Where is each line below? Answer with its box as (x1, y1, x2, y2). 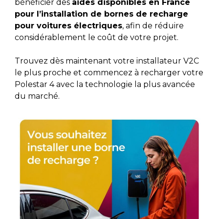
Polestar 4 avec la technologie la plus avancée (15, 79, 195, 89)
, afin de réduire (122, 21, 184, 30)
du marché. (15, 91, 60, 101)
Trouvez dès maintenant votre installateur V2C (15, 56, 199, 66)
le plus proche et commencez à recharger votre (15, 67, 203, 77)
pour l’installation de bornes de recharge (15, 9, 188, 19)
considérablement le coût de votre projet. (15, 32, 178, 42)
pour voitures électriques (15, 21, 122, 30)
